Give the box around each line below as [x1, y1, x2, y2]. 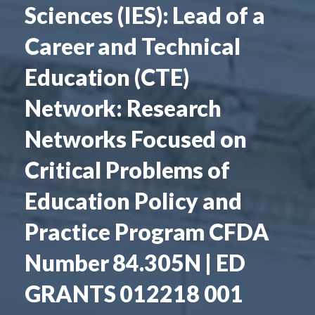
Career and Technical [25, 32, 240, 60]
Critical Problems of [25, 155, 230, 184]
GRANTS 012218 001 [25, 279, 244, 307]
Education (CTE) [25, 63, 189, 91]
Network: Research [25, 94, 222, 122]
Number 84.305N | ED [25, 248, 246, 276]
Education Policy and [25, 186, 242, 214]
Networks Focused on [25, 124, 247, 153]
